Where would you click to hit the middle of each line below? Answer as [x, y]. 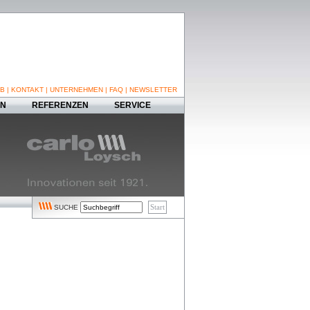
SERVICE [133, 105]
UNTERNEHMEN [76, 90]
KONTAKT [27, 90]
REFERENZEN [60, 105]
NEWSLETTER [153, 90]
